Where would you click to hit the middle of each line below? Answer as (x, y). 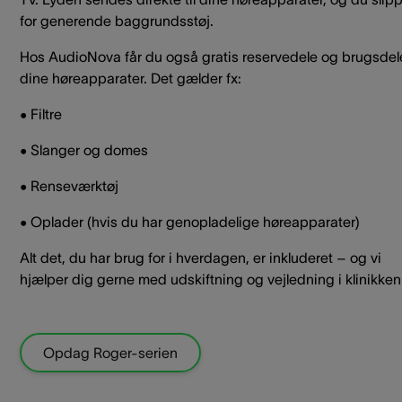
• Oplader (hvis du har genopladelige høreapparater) (190, 221)
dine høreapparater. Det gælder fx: (131, 78)
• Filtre (41, 114)
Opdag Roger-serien (110, 352)
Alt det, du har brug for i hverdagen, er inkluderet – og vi (201, 257)
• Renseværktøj (69, 185)
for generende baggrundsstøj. (117, 20)
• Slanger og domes (84, 149)
